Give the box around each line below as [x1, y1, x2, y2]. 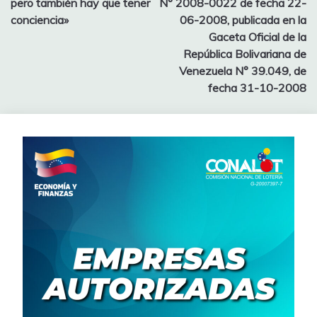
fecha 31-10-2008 [208, 80, 306, 95]
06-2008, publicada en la [180, 12, 306, 27]
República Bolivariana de [183, 46, 306, 61]
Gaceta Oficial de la [209, 29, 306, 44]
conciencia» [11, 12, 69, 27]
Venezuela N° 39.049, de [179, 63, 306, 78]
